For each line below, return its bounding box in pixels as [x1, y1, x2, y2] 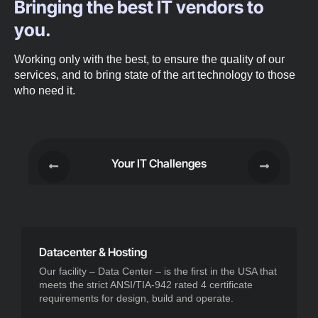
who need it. [14, 84, 75, 97]
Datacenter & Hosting [39, 244, 147, 259]
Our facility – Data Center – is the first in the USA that [39, 265, 277, 277]
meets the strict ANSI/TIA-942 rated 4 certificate [39, 278, 253, 290]
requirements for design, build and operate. [39, 292, 234, 304]
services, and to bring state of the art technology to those [14, 68, 295, 81]
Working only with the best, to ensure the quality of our [14, 53, 285, 65]
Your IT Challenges [111, 155, 207, 170]
